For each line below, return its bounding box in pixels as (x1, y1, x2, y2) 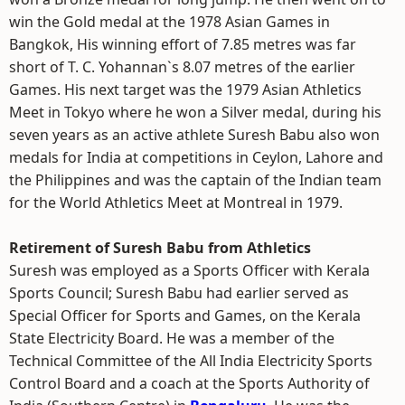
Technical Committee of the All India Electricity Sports (9, 351, 372, 371)
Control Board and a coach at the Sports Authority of (9, 373, 370, 393)
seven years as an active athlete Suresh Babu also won (9, 125, 380, 145)
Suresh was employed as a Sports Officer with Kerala (9, 260, 370, 280)
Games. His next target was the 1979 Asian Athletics (9, 80, 362, 99)
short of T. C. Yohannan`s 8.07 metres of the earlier (9, 57, 355, 77)
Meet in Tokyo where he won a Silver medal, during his (9, 102, 381, 122)
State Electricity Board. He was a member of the (9, 328, 334, 348)
